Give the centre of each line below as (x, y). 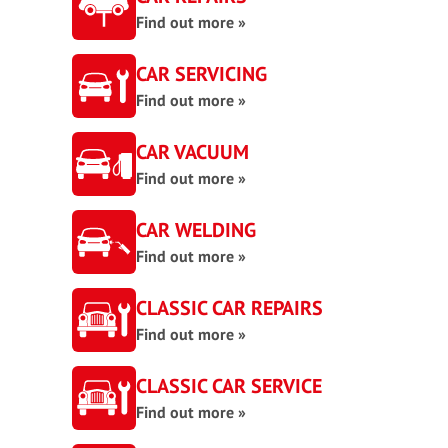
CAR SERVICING (201, 74)
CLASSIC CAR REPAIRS (229, 308)
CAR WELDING (196, 230)
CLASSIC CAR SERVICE (229, 386)
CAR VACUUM (192, 152)
